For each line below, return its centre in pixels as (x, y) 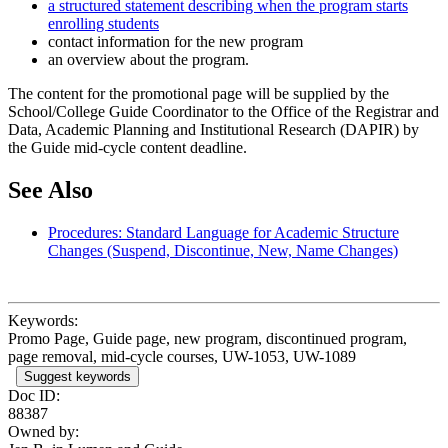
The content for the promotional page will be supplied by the (198, 93)
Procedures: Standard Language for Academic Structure (223, 232)
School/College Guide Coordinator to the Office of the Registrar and (223, 111)
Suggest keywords (77, 376)
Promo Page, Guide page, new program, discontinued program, (207, 338)
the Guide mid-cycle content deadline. (127, 147)
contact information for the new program (175, 41)
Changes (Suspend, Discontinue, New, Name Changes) (223, 250)
